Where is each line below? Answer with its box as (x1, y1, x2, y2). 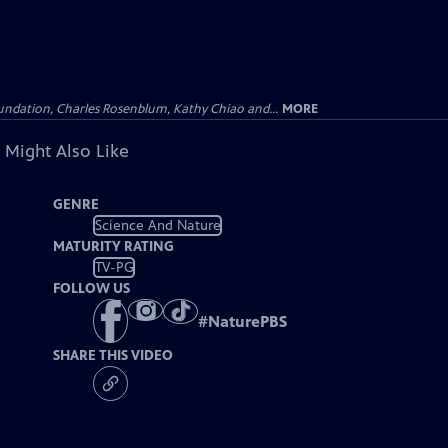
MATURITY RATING (53, 238, 175, 255)
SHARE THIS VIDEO (53, 347, 174, 365)
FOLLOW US (53, 280, 131, 297)
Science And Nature (94, 216, 221, 234)
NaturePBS (208, 312, 288, 332)
